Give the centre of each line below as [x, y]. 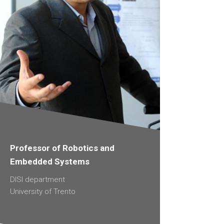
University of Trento [43, 191]
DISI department [37, 179]
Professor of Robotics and [62, 148]
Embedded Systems [50, 161]
